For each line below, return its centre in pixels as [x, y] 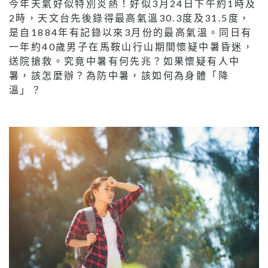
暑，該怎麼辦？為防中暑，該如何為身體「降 [119, 75]
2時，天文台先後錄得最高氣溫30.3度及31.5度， [130, 17]
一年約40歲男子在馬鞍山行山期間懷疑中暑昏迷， [132, 46]
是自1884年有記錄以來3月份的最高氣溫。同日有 [131, 32]
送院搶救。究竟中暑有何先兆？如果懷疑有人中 [125, 60]
